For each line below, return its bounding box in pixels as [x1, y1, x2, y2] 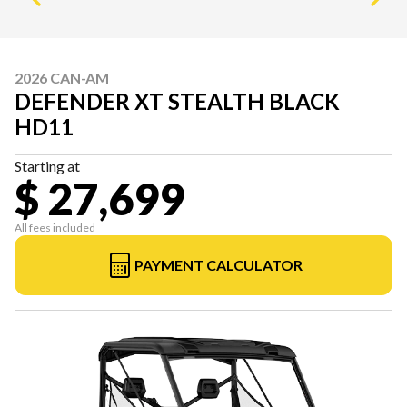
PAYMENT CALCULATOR [134, 256, 303, 274]
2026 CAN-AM [15, 69, 109, 87]
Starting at [15, 157, 80, 175]
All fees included [15, 221, 95, 235]
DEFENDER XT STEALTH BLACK [15, 88, 340, 115]
